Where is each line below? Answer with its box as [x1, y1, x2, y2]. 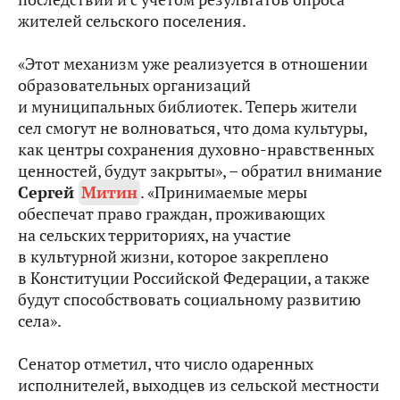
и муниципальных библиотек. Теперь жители [18, 96, 357, 117]
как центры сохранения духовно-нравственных [18, 139, 374, 160]
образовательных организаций [18, 75, 251, 96]
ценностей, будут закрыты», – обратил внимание [18, 161, 382, 181]
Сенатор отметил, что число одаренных [18, 354, 313, 374]
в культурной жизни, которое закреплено [18, 246, 329, 267]
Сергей [18, 182, 79, 203]
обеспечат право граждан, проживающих [18, 204, 325, 224]
